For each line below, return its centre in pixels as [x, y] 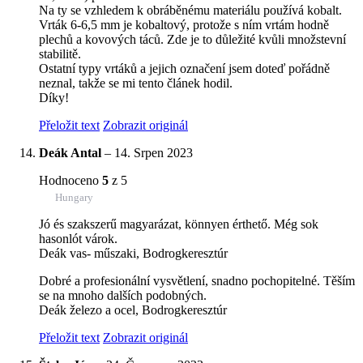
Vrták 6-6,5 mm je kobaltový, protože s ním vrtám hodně [184, 24]
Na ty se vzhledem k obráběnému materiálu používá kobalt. [190, 10]
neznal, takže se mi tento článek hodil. [136, 83]
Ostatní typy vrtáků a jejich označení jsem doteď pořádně [184, 68]
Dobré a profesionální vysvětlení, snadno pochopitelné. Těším [197, 280]
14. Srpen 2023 [154, 152]
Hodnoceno [70, 180]
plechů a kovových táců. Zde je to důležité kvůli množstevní [192, 39]
